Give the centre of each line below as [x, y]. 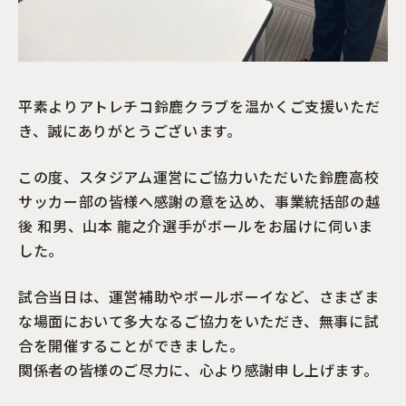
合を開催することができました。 [131, 345]
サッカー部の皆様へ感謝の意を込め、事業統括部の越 [199, 201]
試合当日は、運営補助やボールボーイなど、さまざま [199, 296]
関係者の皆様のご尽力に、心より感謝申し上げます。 [198, 369]
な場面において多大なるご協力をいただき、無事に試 [199, 320]
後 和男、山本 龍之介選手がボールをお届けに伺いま [196, 225]
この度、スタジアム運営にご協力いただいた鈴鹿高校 [199, 176]
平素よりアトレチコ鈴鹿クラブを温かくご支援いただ [199, 106]
